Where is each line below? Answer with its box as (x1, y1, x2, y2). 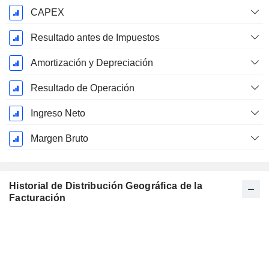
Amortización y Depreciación (30, 58, 153, 68)
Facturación (9, 193, 66, 204)
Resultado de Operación (30, 83, 134, 94)
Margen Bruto (30, 133, 88, 144)
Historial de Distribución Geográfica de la (9, 181, 202, 192)
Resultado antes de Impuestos (30, 32, 160, 43)
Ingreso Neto (30, 108, 85, 119)
